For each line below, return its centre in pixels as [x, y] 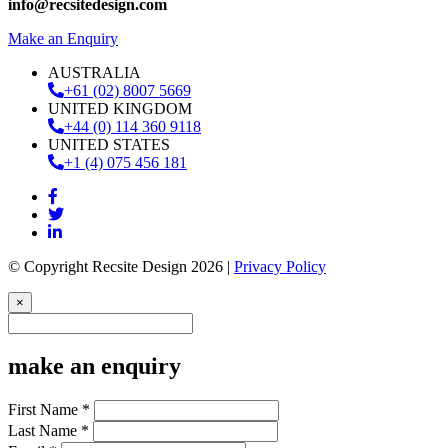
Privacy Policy [280, 266]
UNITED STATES [109, 144]
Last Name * [48, 431]
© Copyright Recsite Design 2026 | [121, 266]
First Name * [49, 410]
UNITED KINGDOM [120, 108]
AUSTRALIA [94, 72]
